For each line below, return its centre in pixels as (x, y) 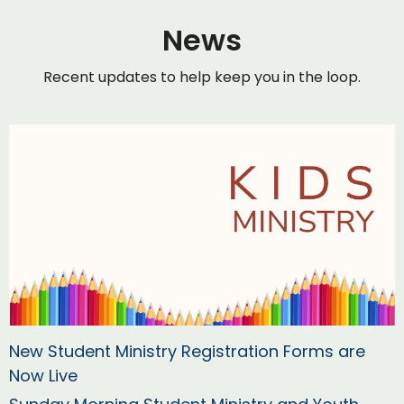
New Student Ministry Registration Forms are (187, 352)
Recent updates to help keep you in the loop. (202, 77)
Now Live (43, 376)
